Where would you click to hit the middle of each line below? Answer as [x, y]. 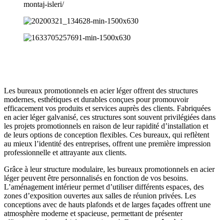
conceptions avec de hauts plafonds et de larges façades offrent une [107, 204]
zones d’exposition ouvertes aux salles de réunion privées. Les [100, 195]
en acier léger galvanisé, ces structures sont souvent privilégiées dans [110, 117]
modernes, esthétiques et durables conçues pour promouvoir [96, 99]
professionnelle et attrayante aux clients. [65, 152]
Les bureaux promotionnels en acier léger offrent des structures [101, 90]
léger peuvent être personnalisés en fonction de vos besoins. [96, 178]
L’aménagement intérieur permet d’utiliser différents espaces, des [104, 187]
